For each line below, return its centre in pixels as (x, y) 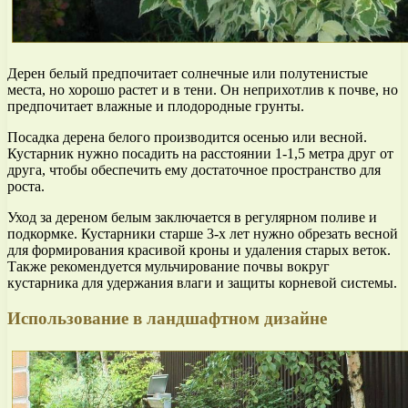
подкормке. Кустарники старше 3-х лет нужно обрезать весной (203, 234)
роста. (26, 187)
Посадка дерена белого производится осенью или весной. (187, 138)
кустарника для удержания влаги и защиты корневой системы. (202, 283)
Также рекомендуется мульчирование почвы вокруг (168, 267)
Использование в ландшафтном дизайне (167, 318)
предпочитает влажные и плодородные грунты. (156, 107)
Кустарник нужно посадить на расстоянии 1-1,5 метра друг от (200, 154)
